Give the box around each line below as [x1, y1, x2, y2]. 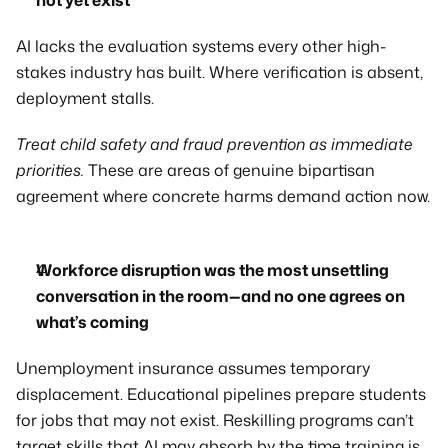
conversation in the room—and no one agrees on [36, 285, 405, 307]
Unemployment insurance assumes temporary [16, 357, 370, 379]
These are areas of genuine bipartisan [84, 159, 375, 181]
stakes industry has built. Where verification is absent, [16, 61, 423, 83]
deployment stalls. [16, 87, 154, 109]
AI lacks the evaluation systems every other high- [16, 35, 386, 57]
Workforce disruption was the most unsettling [36, 259, 389, 281]
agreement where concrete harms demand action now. [16, 185, 430, 207]
